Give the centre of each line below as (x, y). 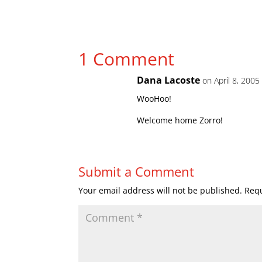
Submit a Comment (137, 171)
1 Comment (127, 59)
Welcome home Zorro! (180, 120)
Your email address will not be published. (161, 190)
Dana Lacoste (169, 80)
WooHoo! (154, 99)
